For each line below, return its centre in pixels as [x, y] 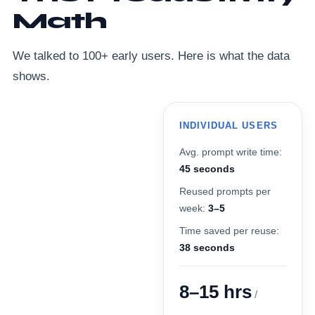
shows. [31, 77]
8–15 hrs [216, 292]
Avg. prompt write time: [231, 152]
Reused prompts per [225, 192]
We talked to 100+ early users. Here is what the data [151, 56]
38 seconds [207, 248]
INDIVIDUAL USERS [229, 126]
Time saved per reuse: [229, 231]
